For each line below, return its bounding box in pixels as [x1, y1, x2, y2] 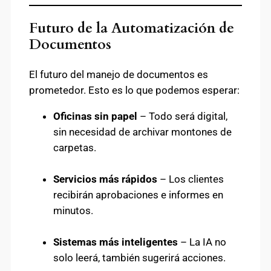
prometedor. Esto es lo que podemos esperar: [29, 84, 240, 97]
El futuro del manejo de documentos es [29, 68, 208, 81]
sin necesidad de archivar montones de [53, 126, 232, 139]
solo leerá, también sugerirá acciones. [53, 252, 226, 264]
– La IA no [178, 236, 226, 249]
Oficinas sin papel [53, 110, 137, 123]
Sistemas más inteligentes [53, 236, 178, 249]
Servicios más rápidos [53, 173, 157, 186]
